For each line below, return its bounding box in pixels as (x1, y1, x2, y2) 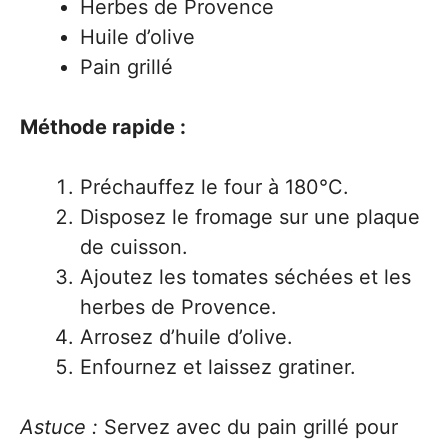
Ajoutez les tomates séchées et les (80, 265, 411, 289)
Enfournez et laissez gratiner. (80, 355, 356, 379)
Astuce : (20, 415, 98, 439)
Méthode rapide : (20, 115, 186, 139)
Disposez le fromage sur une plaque (80, 205, 420, 229)
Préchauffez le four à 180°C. (80, 175, 349, 199)
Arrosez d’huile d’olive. (80, 325, 293, 349)
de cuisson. (80, 235, 188, 259)
